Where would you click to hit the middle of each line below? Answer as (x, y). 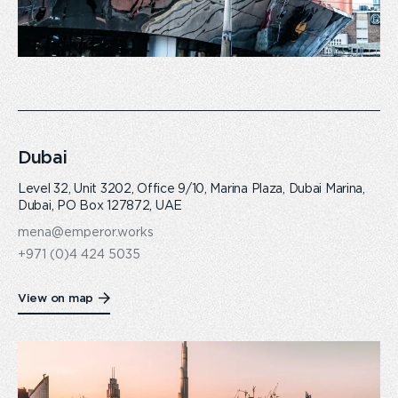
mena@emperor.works (86, 233)
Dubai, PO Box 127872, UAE (100, 206)
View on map (56, 298)
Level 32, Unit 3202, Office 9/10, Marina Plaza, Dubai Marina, (191, 189)
